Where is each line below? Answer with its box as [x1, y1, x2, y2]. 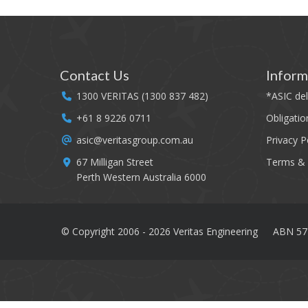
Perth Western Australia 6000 [76, 170, 206, 184]
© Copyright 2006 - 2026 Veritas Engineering [61, 225, 258, 238]
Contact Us [60, 67, 129, 83]
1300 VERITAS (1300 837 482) [76, 89, 208, 102]
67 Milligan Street [76, 155, 153, 168]
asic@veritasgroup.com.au [76, 133, 193, 146]
